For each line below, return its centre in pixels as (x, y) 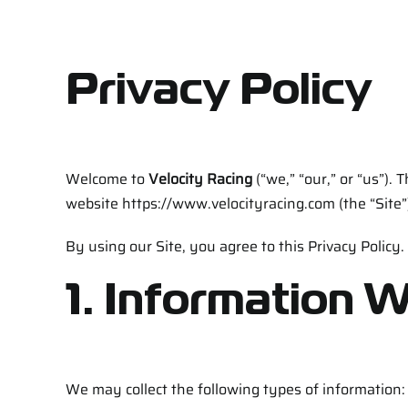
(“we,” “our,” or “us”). (324, 178)
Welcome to (107, 178)
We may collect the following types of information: (235, 389)
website (93, 203)
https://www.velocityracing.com (228, 203)
